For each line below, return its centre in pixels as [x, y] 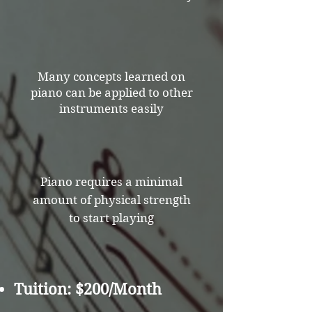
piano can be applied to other [111, 93]
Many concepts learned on [111, 77]
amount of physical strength [111, 200]
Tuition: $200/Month [88, 289]
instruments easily [111, 109]
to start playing [111, 218]
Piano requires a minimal [111, 182]
